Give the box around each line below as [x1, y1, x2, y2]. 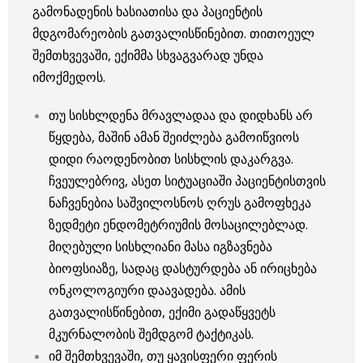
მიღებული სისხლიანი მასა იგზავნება [49, 237, 272, 255]
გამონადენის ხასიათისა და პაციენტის [32, 2, 263, 20]
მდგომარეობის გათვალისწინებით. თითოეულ [32, 23, 314, 42]
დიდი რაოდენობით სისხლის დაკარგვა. [49, 149, 293, 168]
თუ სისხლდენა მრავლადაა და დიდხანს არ [49, 105, 313, 124]
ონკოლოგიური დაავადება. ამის [49, 280, 246, 299]
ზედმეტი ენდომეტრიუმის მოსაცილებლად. [49, 215, 308, 233]
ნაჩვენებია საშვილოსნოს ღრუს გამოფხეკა [49, 193, 311, 211]
